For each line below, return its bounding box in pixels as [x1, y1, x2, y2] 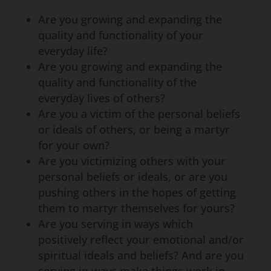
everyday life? [38, 44, 108, 58]
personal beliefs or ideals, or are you [38, 169, 227, 184]
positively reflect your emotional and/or [38, 232, 244, 247]
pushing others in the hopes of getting [38, 185, 236, 200]
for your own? [38, 138, 109, 152]
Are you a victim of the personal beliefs [38, 106, 240, 121]
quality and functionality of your [38, 28, 203, 42]
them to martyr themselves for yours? [38, 201, 235, 215]
